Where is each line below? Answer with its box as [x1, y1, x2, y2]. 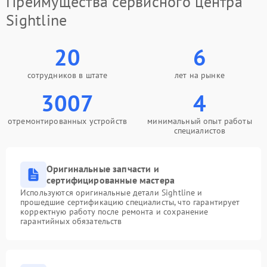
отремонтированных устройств [7, 116, 128, 126]
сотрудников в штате [27, 70, 108, 80]
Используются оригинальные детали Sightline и [20, 187, 203, 198]
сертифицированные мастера [46, 174, 175, 186]
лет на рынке [175, 70, 225, 80]
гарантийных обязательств [20, 216, 122, 226]
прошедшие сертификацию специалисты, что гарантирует [20, 197, 240, 207]
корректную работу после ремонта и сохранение [20, 206, 209, 217]
